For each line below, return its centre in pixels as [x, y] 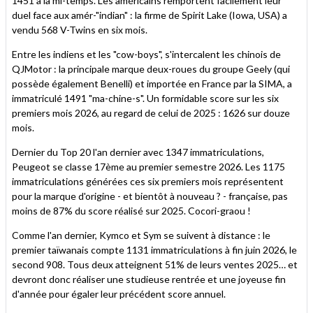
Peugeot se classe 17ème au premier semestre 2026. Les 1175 [148, 166]
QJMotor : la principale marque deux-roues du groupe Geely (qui [151, 68]
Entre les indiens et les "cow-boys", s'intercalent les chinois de [146, 54]
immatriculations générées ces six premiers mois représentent [148, 181]
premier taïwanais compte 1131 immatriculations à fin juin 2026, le [154, 249]
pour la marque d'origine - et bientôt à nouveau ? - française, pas [150, 196]
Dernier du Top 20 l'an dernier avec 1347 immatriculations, [138, 152]
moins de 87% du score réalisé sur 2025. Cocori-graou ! [131, 210]
